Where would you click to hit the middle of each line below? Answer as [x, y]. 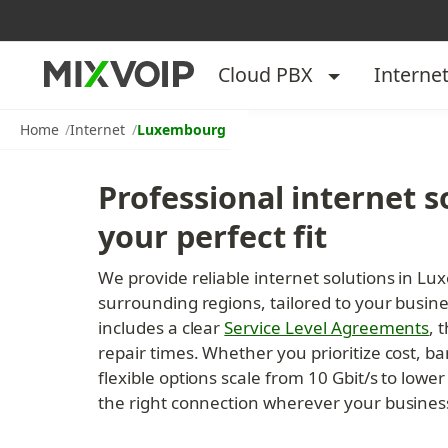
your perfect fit [213, 236]
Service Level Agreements [327, 327]
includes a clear [161, 327]
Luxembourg [181, 129]
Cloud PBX [265, 74]
